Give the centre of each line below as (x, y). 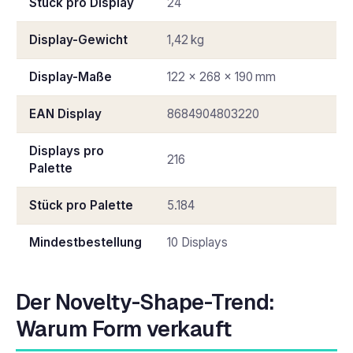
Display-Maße (71, 76)
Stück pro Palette (81, 205)
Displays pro (67, 150)
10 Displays (197, 242)
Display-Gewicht (78, 39)
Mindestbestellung (85, 242)
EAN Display (65, 113)
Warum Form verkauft (124, 329)
